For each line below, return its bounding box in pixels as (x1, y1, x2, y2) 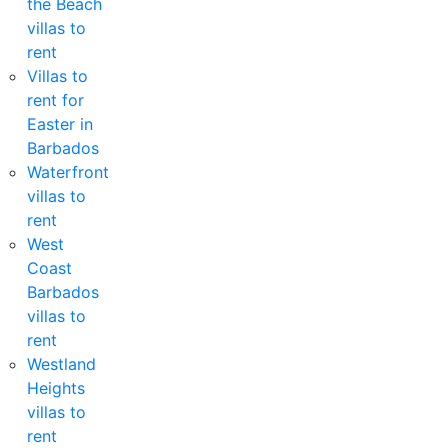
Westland (27, 353, 97, 374)
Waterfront (27, 161, 110, 182)
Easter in (27, 113, 94, 134)
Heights (27, 377, 86, 398)
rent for (27, 89, 85, 110)
